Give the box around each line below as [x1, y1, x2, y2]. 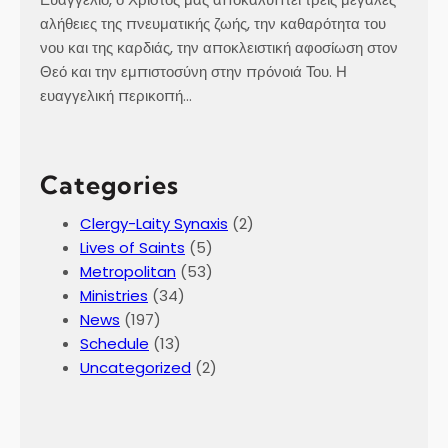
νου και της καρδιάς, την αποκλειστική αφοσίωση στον [40, 36, 398, 58]
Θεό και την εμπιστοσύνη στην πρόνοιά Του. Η [40, 60, 347, 82]
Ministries [80, 284, 148, 306]
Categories [40, 168, 179, 200]
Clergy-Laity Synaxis [80, 212, 228, 234]
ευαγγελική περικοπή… [40, 84, 192, 106]
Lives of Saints [80, 236, 185, 258]
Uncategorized [80, 356, 191, 378]
